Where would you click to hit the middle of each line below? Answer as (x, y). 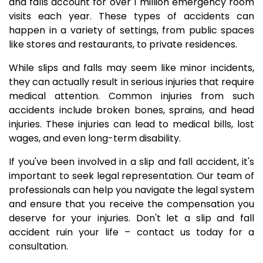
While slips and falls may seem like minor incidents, (131, 68)
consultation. (38, 246)
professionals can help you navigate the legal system (131, 190)
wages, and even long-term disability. (95, 138)
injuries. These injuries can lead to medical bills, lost (131, 124)
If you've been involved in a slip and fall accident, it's (131, 162)
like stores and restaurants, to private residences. (123, 44)
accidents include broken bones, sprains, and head (131, 110)
